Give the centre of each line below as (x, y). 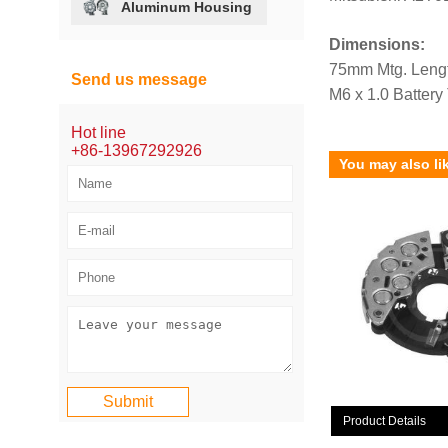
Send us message (139, 79)
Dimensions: (376, 44)
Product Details (385, 421)
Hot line (99, 132)
